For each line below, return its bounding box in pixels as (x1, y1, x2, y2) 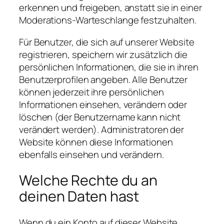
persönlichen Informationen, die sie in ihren (19, 60, 198, 73)
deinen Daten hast (19, 186, 139, 206)
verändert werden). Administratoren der (19, 122, 184, 136)
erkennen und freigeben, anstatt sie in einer (19, 1, 202, 14)
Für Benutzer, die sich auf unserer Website (19, 35, 194, 48)
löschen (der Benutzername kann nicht (19, 110, 181, 123)
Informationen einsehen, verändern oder (19, 97, 187, 111)
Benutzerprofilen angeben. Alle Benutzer (19, 72, 188, 86)
